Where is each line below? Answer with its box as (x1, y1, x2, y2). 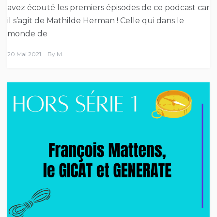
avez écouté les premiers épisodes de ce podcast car (7, 2, 210, 12)
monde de (7, 29, 47, 38)
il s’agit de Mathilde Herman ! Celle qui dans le (7, 15, 184, 25)
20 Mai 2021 (7, 50, 41, 58)
